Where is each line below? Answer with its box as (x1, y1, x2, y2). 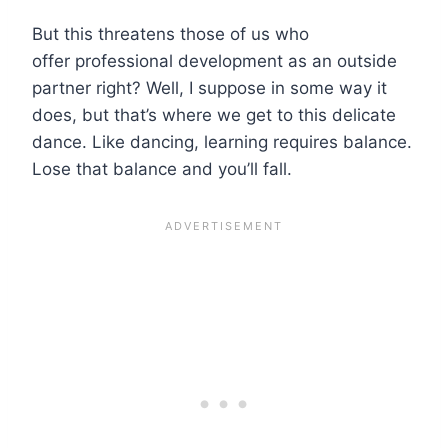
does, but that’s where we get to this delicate (32, 104, 396, 125)
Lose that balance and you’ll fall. (32, 158, 292, 179)
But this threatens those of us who (32, 23, 309, 44)
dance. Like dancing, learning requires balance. (32, 131, 412, 152)
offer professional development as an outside (32, 50, 397, 71)
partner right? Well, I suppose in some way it (32, 77, 387, 98)
